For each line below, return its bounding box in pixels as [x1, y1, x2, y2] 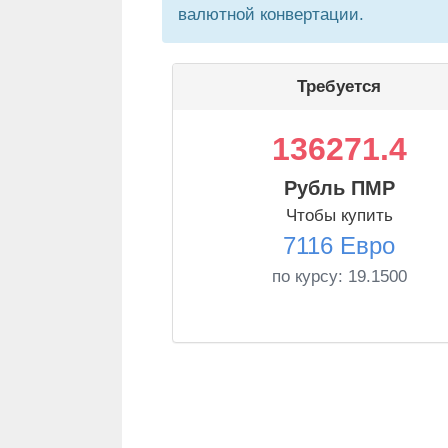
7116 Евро [283, 232, 395, 259]
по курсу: [271, 267, 348, 286]
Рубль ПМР [283, 177, 395, 199]
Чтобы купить [285, 206, 393, 225]
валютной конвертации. [178, 5, 364, 24]
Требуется [297, 77, 381, 96]
